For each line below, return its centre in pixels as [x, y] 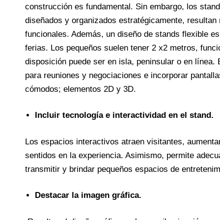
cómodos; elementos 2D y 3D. [80, 89]
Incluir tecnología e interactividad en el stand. [124, 115]
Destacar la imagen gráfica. [88, 195]
